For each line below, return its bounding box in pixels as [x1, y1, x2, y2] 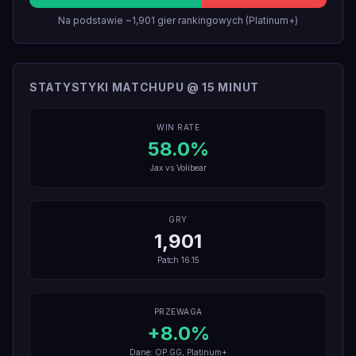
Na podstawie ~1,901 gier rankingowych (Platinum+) [58, 14, 298, 26]
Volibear [176, 163, 207, 172]
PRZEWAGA [153, 307, 203, 316]
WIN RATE [157, 122, 199, 132]
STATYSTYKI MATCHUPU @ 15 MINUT [29, 80, 259, 94]
